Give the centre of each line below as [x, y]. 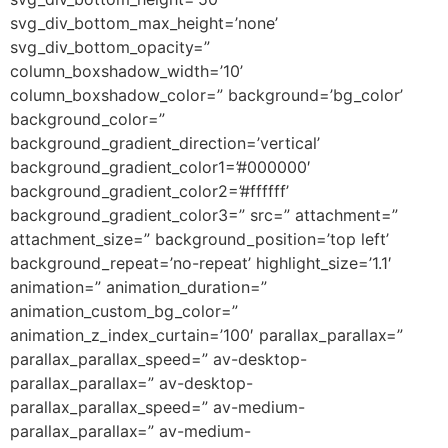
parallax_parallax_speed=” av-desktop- [158, 359]
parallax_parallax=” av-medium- [130, 431]
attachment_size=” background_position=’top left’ [199, 239]
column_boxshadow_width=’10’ [126, 71]
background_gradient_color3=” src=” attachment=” [204, 215]
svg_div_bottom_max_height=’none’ [144, 23]
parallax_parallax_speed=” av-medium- [157, 407]
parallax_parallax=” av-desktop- [131, 383]
